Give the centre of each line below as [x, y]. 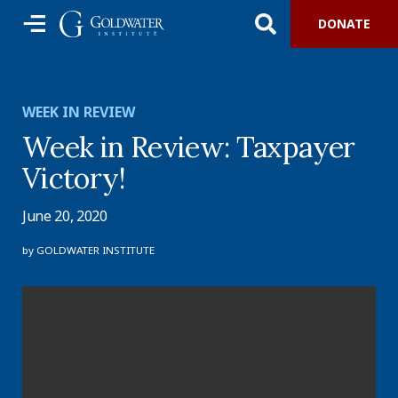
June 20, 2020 [65, 216]
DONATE [344, 24]
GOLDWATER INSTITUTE [96, 251]
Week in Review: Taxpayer [189, 147]
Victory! [74, 178]
